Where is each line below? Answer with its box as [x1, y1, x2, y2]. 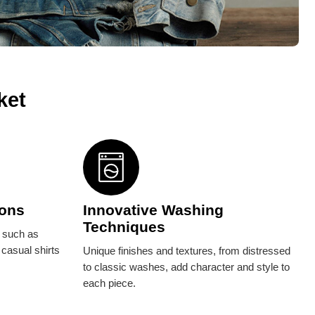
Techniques [82, 218, 165, 236]
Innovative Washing [82, 201, 224, 219]
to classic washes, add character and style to [82, 261, 290, 273]
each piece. [82, 277, 136, 289]
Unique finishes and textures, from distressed [82, 245, 290, 257]
